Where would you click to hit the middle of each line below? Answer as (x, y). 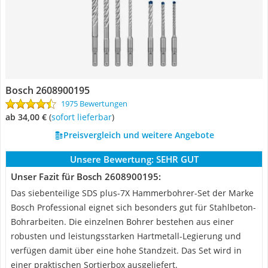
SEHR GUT (177, 159)
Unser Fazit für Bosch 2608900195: (86, 176)
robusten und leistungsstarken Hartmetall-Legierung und (126, 236)
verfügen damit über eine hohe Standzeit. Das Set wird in (126, 250)
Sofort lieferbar (84, 117)
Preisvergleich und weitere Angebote (138, 135)
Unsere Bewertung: (112, 159)
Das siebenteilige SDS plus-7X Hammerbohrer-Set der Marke (132, 193)
